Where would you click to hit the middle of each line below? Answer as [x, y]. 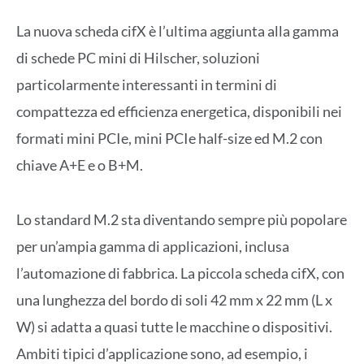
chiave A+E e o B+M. [80, 165]
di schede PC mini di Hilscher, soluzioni [138, 58]
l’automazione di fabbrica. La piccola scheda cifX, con [180, 273]
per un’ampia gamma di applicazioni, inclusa [153, 246]
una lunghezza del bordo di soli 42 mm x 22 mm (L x [174, 299]
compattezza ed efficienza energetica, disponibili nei [179, 112]
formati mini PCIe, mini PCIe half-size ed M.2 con [169, 139]
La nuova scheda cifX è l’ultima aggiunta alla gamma [178, 31]
